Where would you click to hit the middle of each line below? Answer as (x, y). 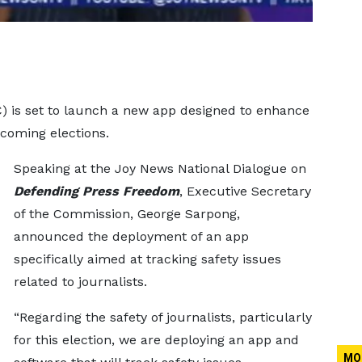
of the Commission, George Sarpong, (126, 214)
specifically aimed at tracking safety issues (147, 259)
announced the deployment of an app (131, 236)
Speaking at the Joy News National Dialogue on (160, 168)
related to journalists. (80, 282)
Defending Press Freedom (96, 191)
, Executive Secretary (245, 191)
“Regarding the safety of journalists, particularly (162, 317)
